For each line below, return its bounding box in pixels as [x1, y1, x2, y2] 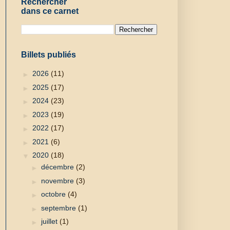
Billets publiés [21, 50, 76, 59]
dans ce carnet [21, 6, 79, 15]
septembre [41, 203, 78, 212]
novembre [41, 176, 76, 185]
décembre [41, 163, 76, 171]
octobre [41, 190, 68, 199]
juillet [41, 217, 60, 226]
